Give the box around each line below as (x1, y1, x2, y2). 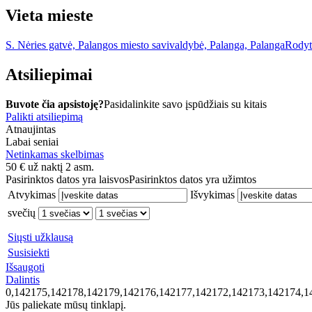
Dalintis (6, 274, 40, 286)
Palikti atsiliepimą (6, 111, 83, 123)
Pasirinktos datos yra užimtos (129, 173, 256, 186)
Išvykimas (190, 189, 235, 201)
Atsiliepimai (6, 65, 93, 84)
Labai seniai (6, 136, 58, 148)
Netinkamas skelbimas (6, 148, 104, 161)
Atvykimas (8, 189, 56, 201)
